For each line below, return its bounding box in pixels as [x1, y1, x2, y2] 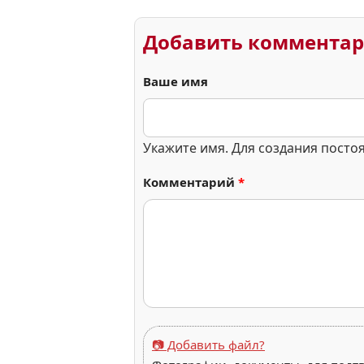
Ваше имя [143, 73, 208, 89]
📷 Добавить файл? [152, 336, 265, 353]
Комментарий [143, 174, 238, 190]
